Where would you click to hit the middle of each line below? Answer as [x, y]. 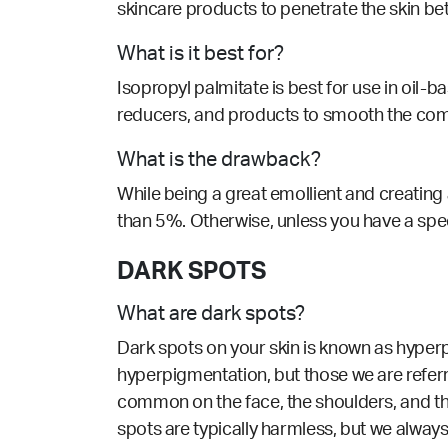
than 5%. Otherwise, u [202, 222]
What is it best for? [202, 54]
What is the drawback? [219, 160]
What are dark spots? [211, 314]
